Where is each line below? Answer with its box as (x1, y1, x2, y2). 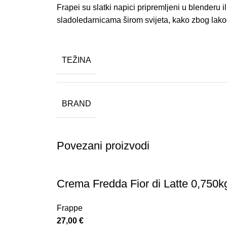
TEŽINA (62, 56, 91, 65)
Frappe (57, 204, 83, 213)
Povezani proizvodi (57, 139, 149, 153)
